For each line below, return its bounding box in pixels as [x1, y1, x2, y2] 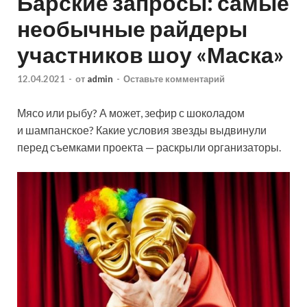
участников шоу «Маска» [17, 40, 284, 68]
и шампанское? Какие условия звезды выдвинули [17, 123, 267, 137]
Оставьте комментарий [123, 73, 225, 85]
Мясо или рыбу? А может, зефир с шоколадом [17, 106, 245, 120]
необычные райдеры [17, 14, 247, 42]
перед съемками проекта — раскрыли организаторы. [17, 140, 281, 154]
